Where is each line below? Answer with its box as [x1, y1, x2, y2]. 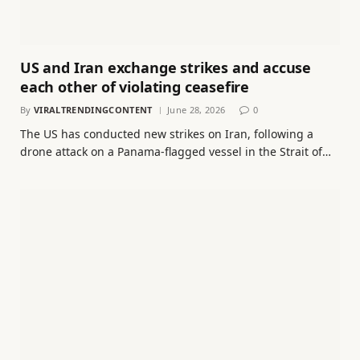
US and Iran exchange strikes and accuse [20, 57, 311, 77]
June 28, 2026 [166, 103, 226, 116]
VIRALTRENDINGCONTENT [34, 103, 153, 116]
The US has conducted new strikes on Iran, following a [20, 125, 313, 141]
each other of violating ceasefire [20, 76, 250, 96]
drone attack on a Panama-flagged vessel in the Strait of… [20, 143, 331, 159]
